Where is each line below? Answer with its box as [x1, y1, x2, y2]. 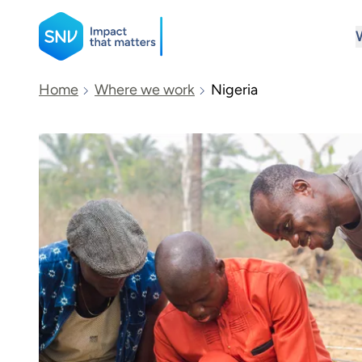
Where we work [95, 81, 195, 99]
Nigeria [211, 81, 258, 99]
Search [32, 141, 135, 180]
